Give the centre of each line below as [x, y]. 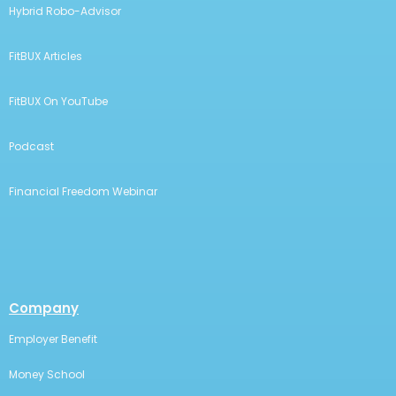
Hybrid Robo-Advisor [65, 11]
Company [44, 308]
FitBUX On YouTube [58, 101]
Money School [47, 374]
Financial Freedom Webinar [83, 191]
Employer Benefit [53, 339]
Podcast [31, 146]
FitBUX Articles [46, 56]
